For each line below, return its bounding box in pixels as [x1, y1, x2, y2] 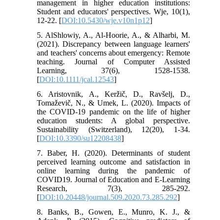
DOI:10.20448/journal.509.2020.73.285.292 [39, 192, 178, 201]
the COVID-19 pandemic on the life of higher [37, 107, 190, 116]
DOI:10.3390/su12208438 [39, 134, 122, 142]
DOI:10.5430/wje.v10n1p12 [61, 16, 150, 25]
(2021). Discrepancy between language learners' [37, 39, 190, 48]
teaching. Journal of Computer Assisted [37, 57, 190, 66]
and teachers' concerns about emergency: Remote [37, 48, 190, 57]
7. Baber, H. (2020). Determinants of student [37, 148, 190, 157]
